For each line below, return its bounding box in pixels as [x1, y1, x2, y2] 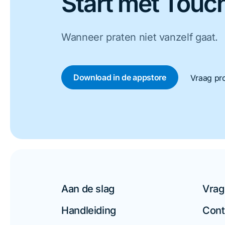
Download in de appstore [73, 72, 166, 82]
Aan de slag [61, 182, 115, 195]
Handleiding [61, 204, 117, 216]
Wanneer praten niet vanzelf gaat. [61, 31, 218, 43]
